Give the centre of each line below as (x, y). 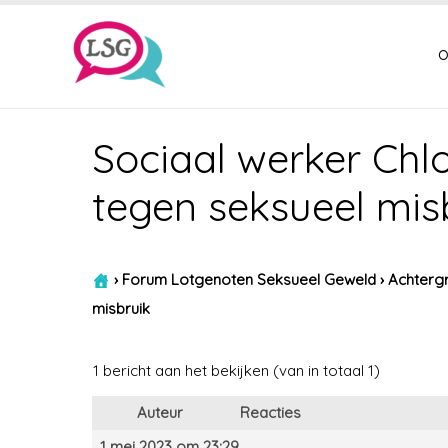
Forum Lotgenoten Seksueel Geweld (249, 279)
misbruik (121, 308)
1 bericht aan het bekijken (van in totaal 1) (236, 370)
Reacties (270, 412)
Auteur (160, 412)
